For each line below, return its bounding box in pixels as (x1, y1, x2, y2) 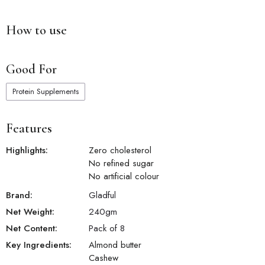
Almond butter (89, 238, 141, 252)
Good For (6, 62, 57, 77)
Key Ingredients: (6, 238, 72, 252)
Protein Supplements (12, 86, 79, 98)
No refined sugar (89, 157, 154, 170)
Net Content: (6, 222, 57, 235)
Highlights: (6, 144, 48, 157)
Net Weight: (6, 205, 54, 219)
